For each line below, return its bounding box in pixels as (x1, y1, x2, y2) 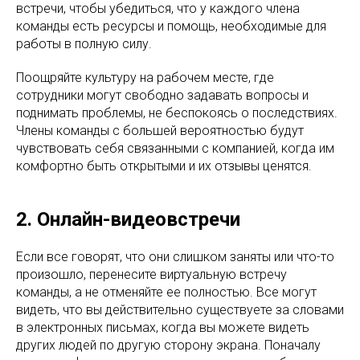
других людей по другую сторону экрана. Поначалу (16, 337, 321, 353)
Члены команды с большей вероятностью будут (16, 123, 304, 138)
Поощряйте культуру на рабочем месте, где (16, 70, 274, 85)
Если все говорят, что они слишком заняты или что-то (16, 249, 334, 264)
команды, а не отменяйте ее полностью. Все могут (16, 284, 317, 300)
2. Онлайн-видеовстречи (16, 208, 240, 231)
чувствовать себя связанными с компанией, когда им (16, 141, 334, 156)
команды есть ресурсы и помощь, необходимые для (16, 18, 326, 34)
